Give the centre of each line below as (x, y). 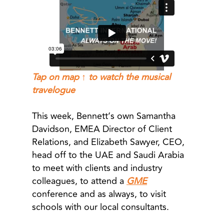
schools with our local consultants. (102, 207)
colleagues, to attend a (79, 181)
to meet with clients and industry (97, 168)
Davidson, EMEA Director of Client (102, 129)
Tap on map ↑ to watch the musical (101, 77)
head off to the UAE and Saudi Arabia (108, 155)
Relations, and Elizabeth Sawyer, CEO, (108, 142)
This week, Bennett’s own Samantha (104, 116)
